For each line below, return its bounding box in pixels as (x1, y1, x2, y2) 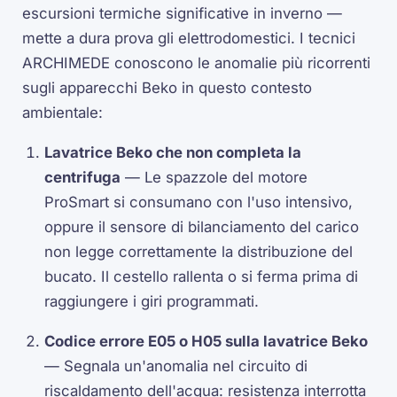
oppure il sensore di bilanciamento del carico (44, 218, 360, 237)
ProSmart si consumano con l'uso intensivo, (44, 193, 354, 212)
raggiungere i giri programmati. (44, 292, 260, 311)
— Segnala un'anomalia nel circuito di (44, 356, 308, 375)
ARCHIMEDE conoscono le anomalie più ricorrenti (22, 54, 371, 73)
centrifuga (44, 168, 121, 187)
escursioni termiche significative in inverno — (22, 4, 343, 23)
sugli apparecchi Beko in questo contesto (22, 79, 313, 97)
